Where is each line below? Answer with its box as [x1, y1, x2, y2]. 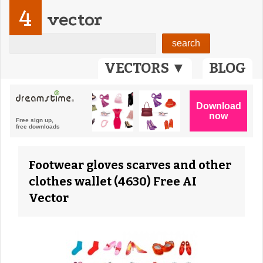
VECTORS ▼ [104, 60, 186, 76]
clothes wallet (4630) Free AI [29, 174, 197, 188]
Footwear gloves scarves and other [29, 158, 231, 172]
